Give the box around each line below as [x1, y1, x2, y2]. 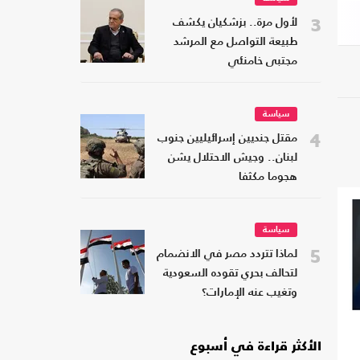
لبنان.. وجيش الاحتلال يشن [168, 153, 297, 164]
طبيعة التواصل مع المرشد [174, 37, 297, 48]
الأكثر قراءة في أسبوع [190, 341, 321, 354]
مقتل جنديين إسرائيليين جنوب [157, 133, 297, 145]
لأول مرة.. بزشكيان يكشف [173, 18, 297, 29]
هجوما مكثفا [239, 172, 297, 183]
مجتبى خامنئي [228, 56, 297, 67]
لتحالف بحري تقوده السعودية [163, 268, 297, 280]
